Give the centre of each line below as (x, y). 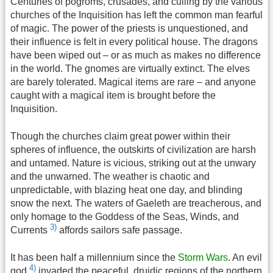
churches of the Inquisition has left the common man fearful (136, 15)
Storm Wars (203, 257)
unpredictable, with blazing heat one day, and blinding (126, 190)
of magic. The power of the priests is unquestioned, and (129, 29)
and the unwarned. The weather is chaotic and (110, 176)
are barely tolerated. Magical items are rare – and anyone (133, 82)
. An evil (245, 257)
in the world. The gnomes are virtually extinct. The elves (130, 69)
